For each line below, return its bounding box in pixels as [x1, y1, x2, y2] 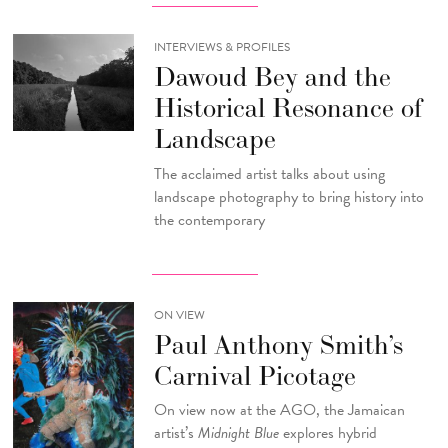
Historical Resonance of [153, 91, 423, 125]
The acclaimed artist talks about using [153, 161, 385, 186]
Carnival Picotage [153, 359, 356, 392]
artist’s [153, 421, 198, 446]
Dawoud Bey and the [153, 60, 391, 94]
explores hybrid [278, 421, 377, 446]
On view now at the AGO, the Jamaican [153, 398, 405, 423]
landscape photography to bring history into [153, 184, 424, 209]
